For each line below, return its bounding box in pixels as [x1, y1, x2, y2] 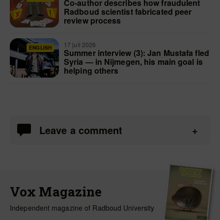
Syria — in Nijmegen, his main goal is [64, 55, 203, 67]
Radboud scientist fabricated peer [64, 5, 192, 17]
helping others [64, 64, 119, 76]
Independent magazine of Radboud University [10, 202, 155, 213]
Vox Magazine [10, 183, 102, 200]
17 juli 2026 [64, 40, 98, 49]
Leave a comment [39, 122, 123, 137]
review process [64, 14, 121, 26]
